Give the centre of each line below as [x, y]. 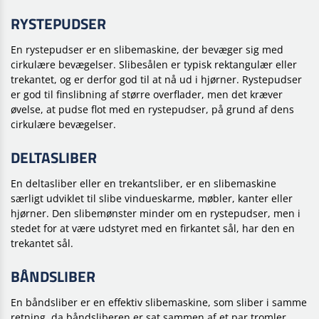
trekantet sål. [42, 244]
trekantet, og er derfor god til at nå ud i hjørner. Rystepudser [156, 80]
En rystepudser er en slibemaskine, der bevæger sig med [147, 50]
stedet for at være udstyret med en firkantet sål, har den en [153, 229]
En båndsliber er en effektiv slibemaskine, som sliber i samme [159, 303]
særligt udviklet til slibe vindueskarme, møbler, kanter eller [152, 199]
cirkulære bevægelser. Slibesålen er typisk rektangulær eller [154, 65]
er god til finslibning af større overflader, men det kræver [147, 95]
